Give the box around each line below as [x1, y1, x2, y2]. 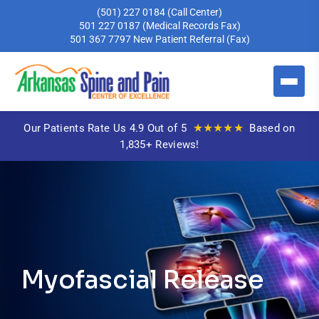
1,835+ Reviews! [120, 137, 199, 151]
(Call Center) [167, 6, 222, 18]
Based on [246, 121, 296, 135]
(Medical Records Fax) [142, 20, 241, 31]
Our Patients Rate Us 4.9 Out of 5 [23, 121, 190, 135]
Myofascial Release [21, 264, 264, 296]
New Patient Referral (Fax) [132, 33, 250, 45]
